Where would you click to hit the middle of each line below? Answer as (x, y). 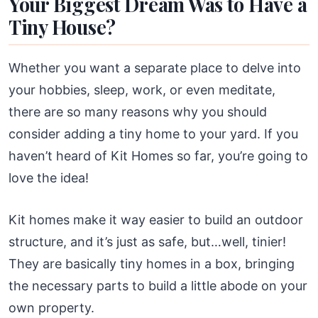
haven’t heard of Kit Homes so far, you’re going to (158, 155)
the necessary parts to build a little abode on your (158, 285)
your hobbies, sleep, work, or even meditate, (142, 89)
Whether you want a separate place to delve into (155, 67)
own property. (51, 307)
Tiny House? (62, 27)
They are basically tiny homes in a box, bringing (152, 263)
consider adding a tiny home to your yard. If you (153, 133)
